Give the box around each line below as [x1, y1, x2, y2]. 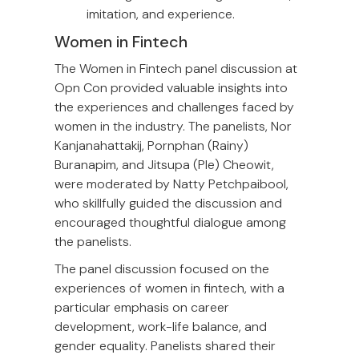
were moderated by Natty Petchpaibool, [54, 175, 288, 193]
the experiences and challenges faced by [54, 99, 294, 116]
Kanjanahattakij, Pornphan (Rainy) [54, 137, 248, 155]
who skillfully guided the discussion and [54, 195, 282, 212]
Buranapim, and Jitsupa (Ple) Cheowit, [54, 156, 274, 174]
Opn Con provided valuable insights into [54, 79, 288, 97]
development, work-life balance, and [54, 318, 267, 336]
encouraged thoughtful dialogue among [54, 214, 286, 232]
